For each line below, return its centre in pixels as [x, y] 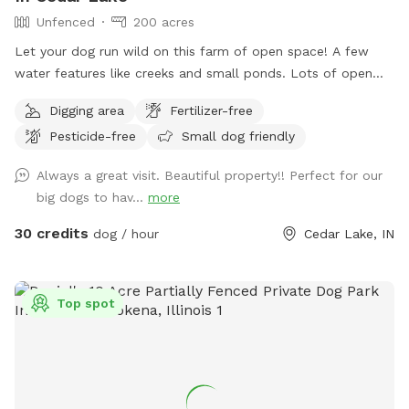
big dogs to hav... [92, 197]
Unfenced [66, 21]
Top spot [85, 303]
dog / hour [124, 233]
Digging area [87, 110]
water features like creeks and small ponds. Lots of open [194, 73]
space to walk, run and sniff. [103, 94]
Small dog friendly [238, 136]
